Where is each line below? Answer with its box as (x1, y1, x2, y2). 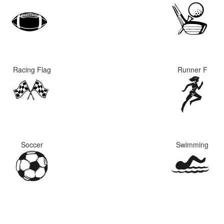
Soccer (20, 139, 43, 149)
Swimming (176, 139, 208, 149)
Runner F (177, 64, 207, 74)
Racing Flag (12, 64, 51, 74)
